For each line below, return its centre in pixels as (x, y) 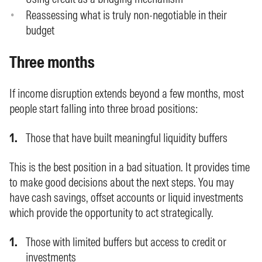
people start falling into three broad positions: (104, 108)
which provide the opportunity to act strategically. (111, 213)
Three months (52, 62)
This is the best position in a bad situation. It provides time (130, 167)
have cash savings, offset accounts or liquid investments (126, 197)
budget (40, 30)
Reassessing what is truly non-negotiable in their (126, 15)
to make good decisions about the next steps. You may (122, 182)
